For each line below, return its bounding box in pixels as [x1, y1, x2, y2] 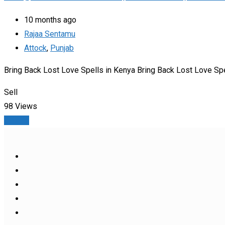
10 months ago [24, 15, 76, 25]
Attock [24, 43, 47, 53]
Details [4, 115, 29, 125]
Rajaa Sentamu [24, 29, 75, 39]
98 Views [4, 101, 37, 111]
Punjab [50, 43, 74, 53]
